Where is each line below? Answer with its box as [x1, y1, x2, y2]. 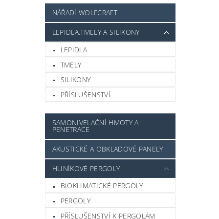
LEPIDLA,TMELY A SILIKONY [52, 27, 140, 37]
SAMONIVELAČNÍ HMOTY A [52, 117, 139, 127]
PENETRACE [52, 124, 90, 134]
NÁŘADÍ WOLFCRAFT [52, 8, 117, 18]
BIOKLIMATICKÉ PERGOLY [60, 181, 143, 191]
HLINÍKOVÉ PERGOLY [52, 163, 120, 173]
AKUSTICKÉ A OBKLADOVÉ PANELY [52, 144, 163, 153]
